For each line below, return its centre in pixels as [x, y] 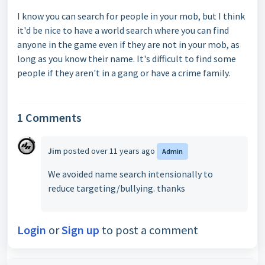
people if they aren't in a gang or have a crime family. [124, 73]
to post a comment [149, 230]
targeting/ [98, 188]
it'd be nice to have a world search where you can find [123, 30]
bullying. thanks [153, 188]
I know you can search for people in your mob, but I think [131, 16]
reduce [62, 188]
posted [77, 151]
